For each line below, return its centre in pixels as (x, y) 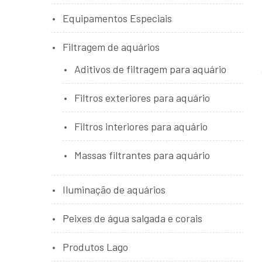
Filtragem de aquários (111, 47)
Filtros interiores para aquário (141, 126)
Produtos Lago (95, 247)
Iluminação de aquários (114, 189)
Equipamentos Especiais (117, 18)
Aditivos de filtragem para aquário (150, 69)
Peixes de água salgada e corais (132, 218)
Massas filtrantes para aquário (142, 155)
